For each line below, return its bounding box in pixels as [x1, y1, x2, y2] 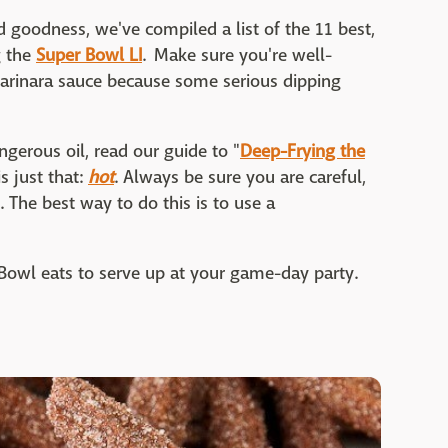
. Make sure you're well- [142, 44, 332, 67]
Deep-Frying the [240, 140, 365, 163]
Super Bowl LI [36, 44, 142, 67]
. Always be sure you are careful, [114, 166, 366, 189]
